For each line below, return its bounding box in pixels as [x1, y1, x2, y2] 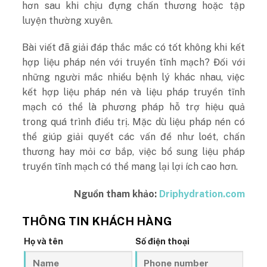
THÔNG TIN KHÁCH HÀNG [22, 215, 173, 228]
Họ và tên [23, 235, 63, 246]
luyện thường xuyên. [22, 14, 113, 26]
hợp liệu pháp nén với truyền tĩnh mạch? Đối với [22, 57, 245, 69]
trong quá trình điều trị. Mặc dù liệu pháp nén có [22, 116, 245, 128]
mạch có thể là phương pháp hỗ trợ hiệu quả [22, 101, 245, 113]
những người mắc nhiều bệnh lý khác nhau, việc [22, 72, 245, 83]
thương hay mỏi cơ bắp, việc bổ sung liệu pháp [22, 146, 245, 158]
